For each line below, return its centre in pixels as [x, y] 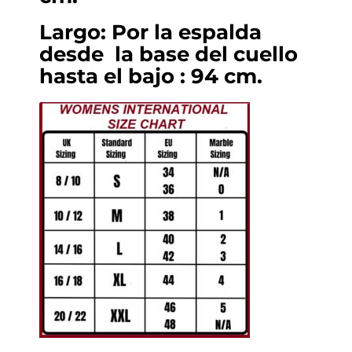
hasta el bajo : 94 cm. [151, 77]
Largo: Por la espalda [150, 33]
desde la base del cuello [169, 55]
